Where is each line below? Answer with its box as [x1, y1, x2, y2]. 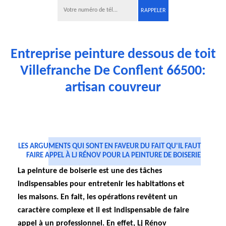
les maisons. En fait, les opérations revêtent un [18, 193, 178, 201]
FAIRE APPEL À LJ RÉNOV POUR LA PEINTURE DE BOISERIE [26, 152, 201, 159]
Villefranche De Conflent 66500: [20, 64, 206, 78]
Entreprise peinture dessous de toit [10, 47, 216, 62]
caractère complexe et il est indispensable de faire [18, 206, 189, 214]
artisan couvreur [65, 81, 161, 95]
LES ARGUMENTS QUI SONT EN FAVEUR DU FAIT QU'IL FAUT [18, 143, 201, 150]
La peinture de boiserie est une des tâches [18, 167, 162, 175]
